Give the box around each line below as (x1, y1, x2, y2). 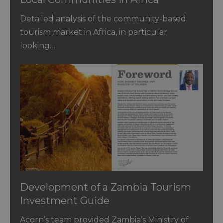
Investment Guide (20, 195, 110, 207)
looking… (20, 40, 55, 50)
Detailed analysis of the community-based (20, 13, 186, 23)
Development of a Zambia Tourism (20, 181, 191, 194)
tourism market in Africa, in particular (20, 27, 167, 37)
